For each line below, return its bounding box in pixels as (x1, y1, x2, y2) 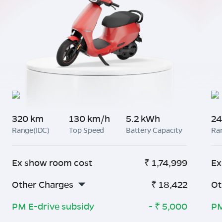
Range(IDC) (12, 125, 50, 135)
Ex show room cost (12, 157, 92, 168)
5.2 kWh (126, 112, 160, 124)
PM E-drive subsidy (12, 200, 94, 212)
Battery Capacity (126, 125, 182, 135)
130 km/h (69, 112, 110, 124)
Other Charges (12, 178, 73, 190)
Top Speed (69, 125, 105, 135)
